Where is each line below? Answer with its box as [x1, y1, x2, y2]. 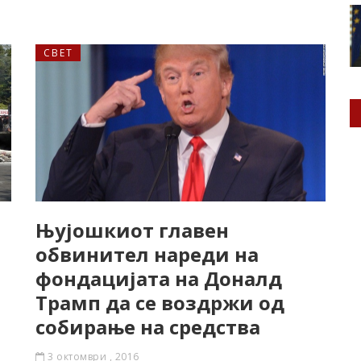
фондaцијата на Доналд [35, 265, 282, 292]
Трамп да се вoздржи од [35, 289, 284, 316]
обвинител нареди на [35, 241, 259, 268]
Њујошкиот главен [35, 217, 229, 243]
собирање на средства [35, 313, 260, 340]
